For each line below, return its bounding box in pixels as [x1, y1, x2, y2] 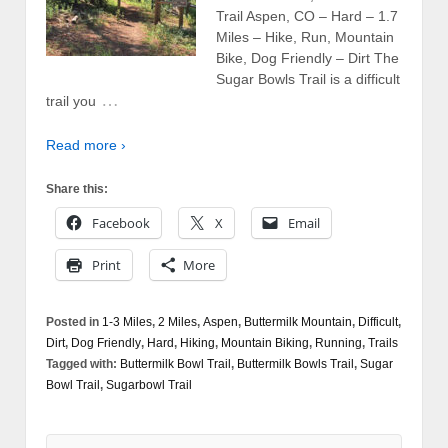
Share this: [46, 182, 108, 197]
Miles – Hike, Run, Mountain [216, 29, 394, 46]
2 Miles [158, 315, 197, 330]
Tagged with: [46, 357, 120, 372]
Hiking [180, 336, 215, 351]
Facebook [92, 214, 150, 233]
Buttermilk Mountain [244, 315, 352, 330]
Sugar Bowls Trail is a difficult [216, 71, 400, 88]
